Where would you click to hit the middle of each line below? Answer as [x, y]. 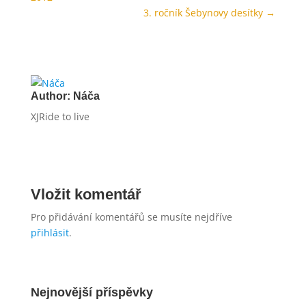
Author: [52, 96]
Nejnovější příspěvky [92, 292]
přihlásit [50, 233]
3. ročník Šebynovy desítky [204, 13]
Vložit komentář [86, 194]
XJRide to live [60, 116]
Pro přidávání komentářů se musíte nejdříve [131, 217]
